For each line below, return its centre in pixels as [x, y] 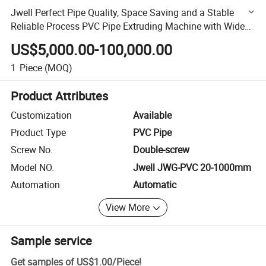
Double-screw [161, 150]
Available [152, 115]
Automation [36, 185]
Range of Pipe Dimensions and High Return [102, 39]
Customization [42, 115]
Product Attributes [60, 96]
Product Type [39, 133]
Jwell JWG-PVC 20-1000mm [192, 167]
